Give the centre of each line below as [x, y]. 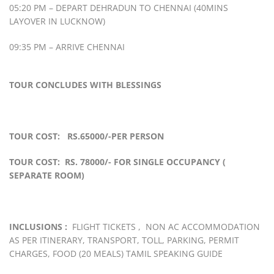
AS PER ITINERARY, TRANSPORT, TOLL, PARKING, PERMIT [124, 240]
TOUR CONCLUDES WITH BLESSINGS [85, 85]
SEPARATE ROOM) [47, 176]
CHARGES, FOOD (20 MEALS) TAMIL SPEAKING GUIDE [116, 254]
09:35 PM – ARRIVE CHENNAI [67, 47]
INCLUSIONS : [38, 227]
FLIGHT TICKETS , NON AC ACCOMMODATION [165, 227]
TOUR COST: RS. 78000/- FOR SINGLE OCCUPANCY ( [117, 162]
